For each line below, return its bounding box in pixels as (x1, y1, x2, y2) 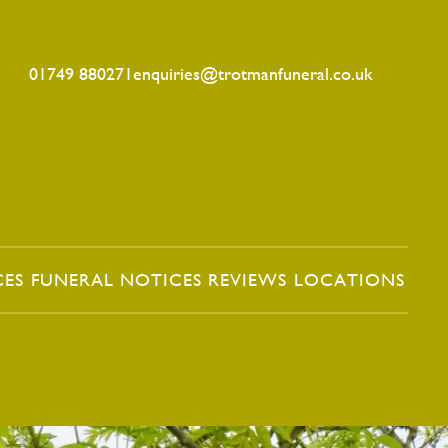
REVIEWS (208, 268, 288, 290)
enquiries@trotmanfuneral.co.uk (132, 63, 373, 84)
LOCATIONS (293, 268, 405, 290)
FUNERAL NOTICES (30, 268, 202, 290)
